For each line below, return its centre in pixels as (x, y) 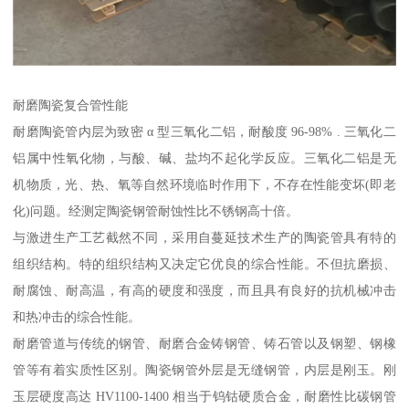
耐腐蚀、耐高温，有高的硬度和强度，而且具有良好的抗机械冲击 (204, 291)
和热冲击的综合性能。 (77, 317)
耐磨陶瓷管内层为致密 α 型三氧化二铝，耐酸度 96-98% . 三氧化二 (204, 132)
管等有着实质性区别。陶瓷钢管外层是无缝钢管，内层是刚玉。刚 (204, 370)
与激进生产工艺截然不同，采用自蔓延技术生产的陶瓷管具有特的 (204, 238)
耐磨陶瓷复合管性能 (71, 105)
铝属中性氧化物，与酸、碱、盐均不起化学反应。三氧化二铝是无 (204, 158)
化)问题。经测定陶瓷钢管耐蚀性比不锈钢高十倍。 (156, 211)
